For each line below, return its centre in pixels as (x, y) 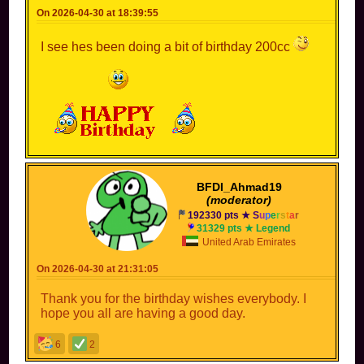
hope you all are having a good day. (143, 313)
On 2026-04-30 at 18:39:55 (98, 13)
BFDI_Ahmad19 (239, 186)
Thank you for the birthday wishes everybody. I (174, 298)
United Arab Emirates (248, 242)
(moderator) (239, 199)
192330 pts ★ (221, 215)
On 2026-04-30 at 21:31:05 (98, 269)
